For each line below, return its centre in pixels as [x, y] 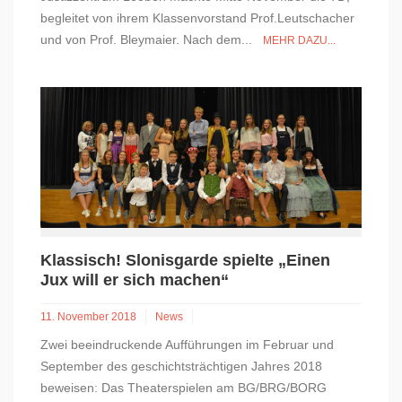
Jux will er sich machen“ [135, 280]
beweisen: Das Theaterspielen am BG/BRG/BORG [184, 387]
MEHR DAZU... [299, 40]
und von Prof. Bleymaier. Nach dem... [152, 39]
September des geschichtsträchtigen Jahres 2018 [181, 366]
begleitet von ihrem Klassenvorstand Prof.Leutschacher [197, 17]
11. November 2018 [88, 316]
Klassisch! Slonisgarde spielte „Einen [185, 260]
